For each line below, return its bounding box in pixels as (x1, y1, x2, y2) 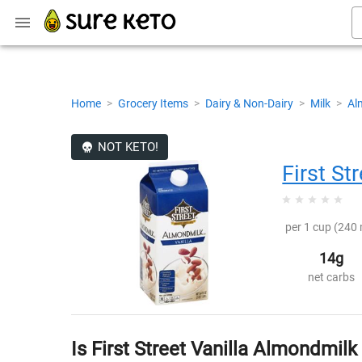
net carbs (308, 270, 356, 284)
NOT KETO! (97, 140, 158, 154)
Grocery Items (118, 97, 191, 110)
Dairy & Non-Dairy (205, 97, 296, 110)
